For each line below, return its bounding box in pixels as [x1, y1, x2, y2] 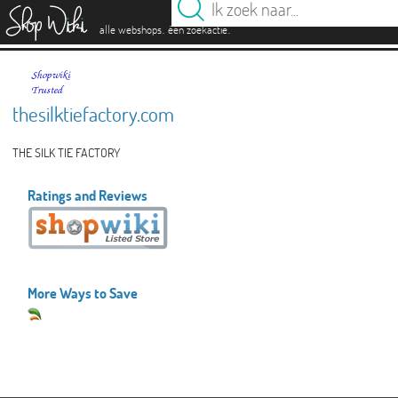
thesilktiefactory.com [12, 100, 174, 127]
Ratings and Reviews [28, 186, 148, 205]
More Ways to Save [28, 283, 139, 303]
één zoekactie [168, 22, 227, 36]
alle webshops [99, 22, 162, 36]
